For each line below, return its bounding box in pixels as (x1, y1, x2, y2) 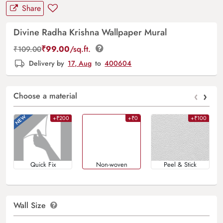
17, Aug (68, 58, 92, 68)
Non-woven (96, 159, 127, 169)
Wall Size (13, 199, 48, 211)
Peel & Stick (164, 159, 197, 169)
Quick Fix (30, 159, 56, 169)
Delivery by (27, 58, 67, 68)
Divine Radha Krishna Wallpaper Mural (13, 25, 167, 39)
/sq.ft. (70, 43, 93, 55)
